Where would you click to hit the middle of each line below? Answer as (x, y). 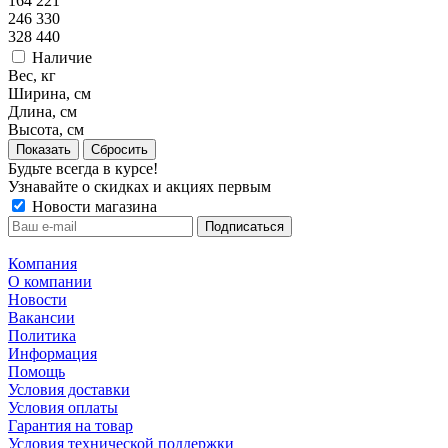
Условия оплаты (63, 407)
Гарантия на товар (70, 425)
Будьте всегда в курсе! (83, 168)
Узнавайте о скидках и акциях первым (139, 186)
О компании (50, 281)
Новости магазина (92, 206)
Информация (52, 353)
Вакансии (41, 317)
